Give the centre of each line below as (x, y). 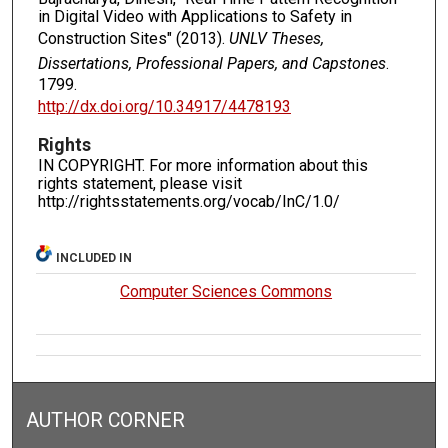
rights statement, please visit (139, 184)
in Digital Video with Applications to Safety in (194, 17)
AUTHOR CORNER (106, 421)
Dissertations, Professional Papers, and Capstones (211, 64)
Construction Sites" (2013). (133, 39)
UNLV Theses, (276, 39)
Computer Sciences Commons (226, 292)
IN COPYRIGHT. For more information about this (202, 166)
